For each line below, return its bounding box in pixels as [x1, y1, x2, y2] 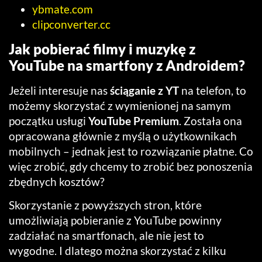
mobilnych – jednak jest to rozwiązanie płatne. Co [9, 144, 253, 158]
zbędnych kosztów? [9, 174, 105, 188]
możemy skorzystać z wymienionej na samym [9, 98, 231, 112]
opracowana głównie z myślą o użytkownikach [9, 129, 237, 143]
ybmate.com [32, 2, 93, 16]
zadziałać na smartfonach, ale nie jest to [9, 229, 204, 243]
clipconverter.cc [32, 17, 111, 31]
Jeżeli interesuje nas [9, 83, 110, 97]
